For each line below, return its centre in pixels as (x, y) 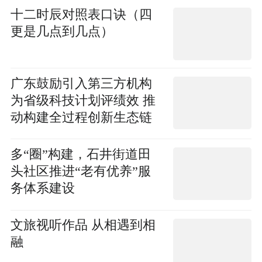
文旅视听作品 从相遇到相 (83, 225)
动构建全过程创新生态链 (81, 117)
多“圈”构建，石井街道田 (80, 155)
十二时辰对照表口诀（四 (81, 14)
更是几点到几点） (62, 31)
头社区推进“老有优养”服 (80, 172)
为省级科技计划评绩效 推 (83, 100)
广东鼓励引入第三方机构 (81, 83)
